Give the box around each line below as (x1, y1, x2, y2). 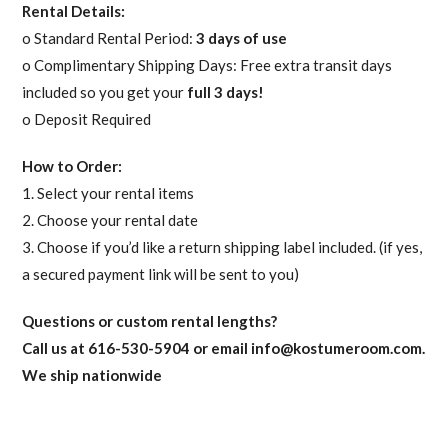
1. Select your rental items (22, 184, 195, 202)
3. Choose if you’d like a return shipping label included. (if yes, (22, 238, 423, 256)
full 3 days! (187, 83, 265, 101)
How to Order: (22, 157, 123, 175)
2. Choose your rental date (22, 211, 199, 229)
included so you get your (22, 83, 188, 101)
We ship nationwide (22, 366, 163, 384)
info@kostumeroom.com (251, 339, 423, 357)
